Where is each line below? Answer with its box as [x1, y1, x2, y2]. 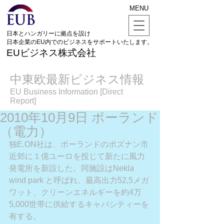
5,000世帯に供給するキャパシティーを [9, 200, 149, 208]
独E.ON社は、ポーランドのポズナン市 [9, 140, 148, 148]
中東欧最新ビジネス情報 [10, 72, 144, 86]
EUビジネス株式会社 [6, 47, 96, 58]
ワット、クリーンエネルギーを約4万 [9, 188, 141, 196]
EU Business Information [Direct [10, 87, 123, 96]
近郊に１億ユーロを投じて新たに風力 [9, 152, 145, 160]
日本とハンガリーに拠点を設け [6, 30, 90, 37]
